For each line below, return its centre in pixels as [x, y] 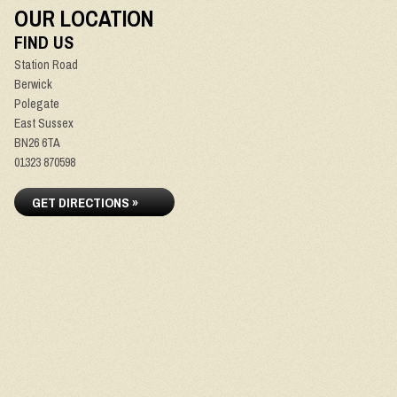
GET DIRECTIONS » [85, 202]
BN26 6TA [37, 143]
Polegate [37, 104]
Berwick [33, 84]
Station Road [46, 65]
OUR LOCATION [84, 19]
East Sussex [44, 123]
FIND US [44, 42]
